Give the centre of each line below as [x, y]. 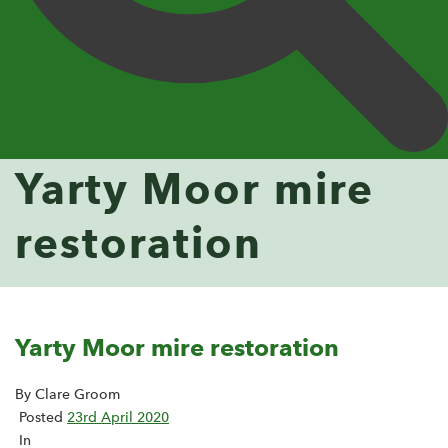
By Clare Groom [67, 395]
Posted [41, 418]
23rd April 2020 [118, 418]
